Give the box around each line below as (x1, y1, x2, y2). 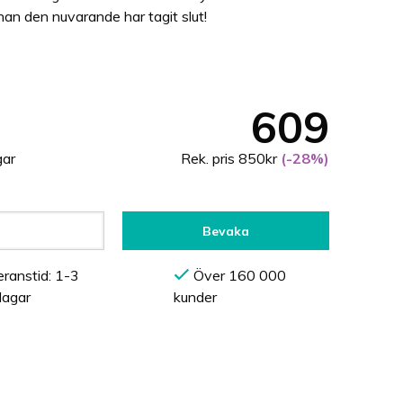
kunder (174, 288, 218, 307)
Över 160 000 (190, 266, 287, 285)
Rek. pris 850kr (181, 149, 277, 167)
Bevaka (202, 222, 249, 239)
